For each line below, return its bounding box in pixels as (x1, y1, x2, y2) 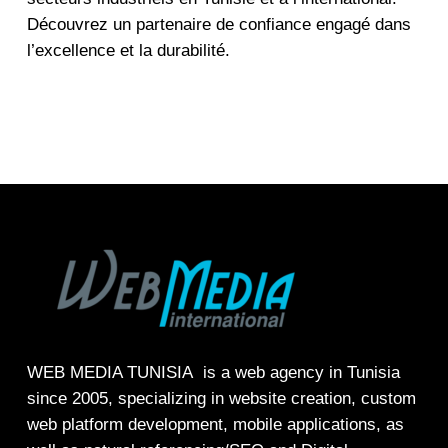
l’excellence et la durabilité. (26, 40, 230, 60)
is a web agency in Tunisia (197, 362, 400, 382)
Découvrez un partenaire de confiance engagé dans (26, 14, 411, 34)
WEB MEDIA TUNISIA (26, 362, 198, 382)
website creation (228, 388, 351, 408)
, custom (350, 388, 416, 408)
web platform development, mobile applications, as (26, 414, 404, 434)
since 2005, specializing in (26, 388, 229, 408)
